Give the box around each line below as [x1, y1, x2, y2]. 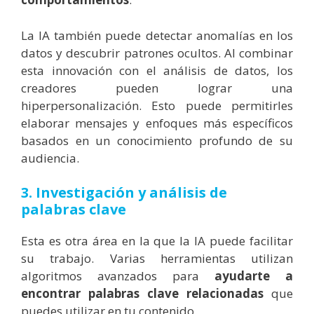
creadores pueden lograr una [21, 79, 293, 96]
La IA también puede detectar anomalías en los [21, 27, 293, 43]
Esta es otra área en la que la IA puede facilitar [21, 233, 293, 250]
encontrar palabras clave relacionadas [21, 285, 264, 302]
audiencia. [21, 149, 79, 166]
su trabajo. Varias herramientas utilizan [21, 250, 293, 267]
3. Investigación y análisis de [21, 183, 227, 203]
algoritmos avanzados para [21, 268, 214, 285]
